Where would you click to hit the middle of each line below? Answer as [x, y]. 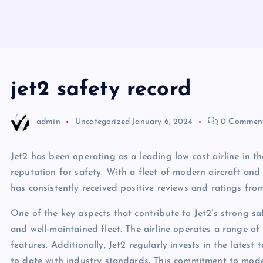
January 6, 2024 [163, 122]
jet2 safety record [101, 90]
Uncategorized [102, 122]
